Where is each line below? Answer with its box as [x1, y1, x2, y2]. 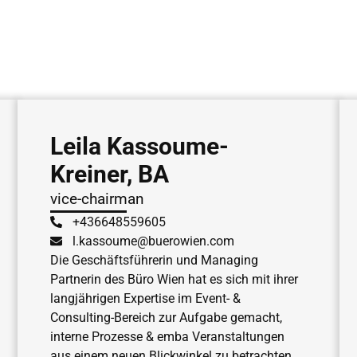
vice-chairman [49, 189, 144, 208]
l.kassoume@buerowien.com [73, 233, 235, 249]
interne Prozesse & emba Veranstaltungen [49, 328, 284, 344]
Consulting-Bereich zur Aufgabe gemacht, [49, 309, 282, 325]
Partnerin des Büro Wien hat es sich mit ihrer [49, 271, 298, 287]
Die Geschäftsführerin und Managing [49, 252, 258, 268]
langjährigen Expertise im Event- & [49, 290, 241, 306]
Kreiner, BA [49, 159, 169, 188]
